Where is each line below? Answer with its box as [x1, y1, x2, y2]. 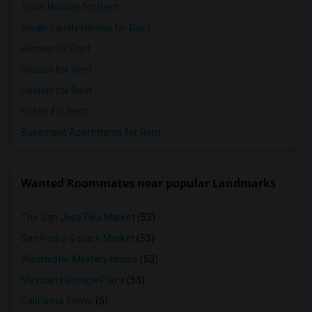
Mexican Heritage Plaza [21, 274, 125, 286]
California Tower [21, 295, 93, 306]
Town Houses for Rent [21, 1, 118, 13]
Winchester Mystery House [21, 253, 138, 265]
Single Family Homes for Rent [21, 22, 150, 33]
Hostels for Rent [21, 85, 92, 96]
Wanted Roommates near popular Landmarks [21, 175, 276, 191]
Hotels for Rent [21, 106, 87, 117]
